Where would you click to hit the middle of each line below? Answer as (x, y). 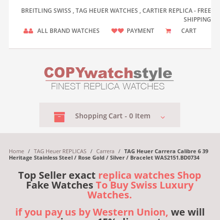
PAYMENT (141, 31)
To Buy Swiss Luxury (145, 185)
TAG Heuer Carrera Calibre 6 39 (166, 151)
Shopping (91, 116)
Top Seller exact (58, 175)
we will (186, 212)
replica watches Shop (150, 175)
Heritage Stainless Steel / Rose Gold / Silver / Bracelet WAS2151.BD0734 (104, 157)
